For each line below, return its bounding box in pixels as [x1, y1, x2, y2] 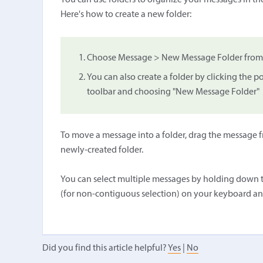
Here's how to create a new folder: [60, 10, 191, 19]
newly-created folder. [60, 146, 143, 155]
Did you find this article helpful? [42, 244, 168, 253]
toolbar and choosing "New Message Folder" [86, 87, 259, 97]
